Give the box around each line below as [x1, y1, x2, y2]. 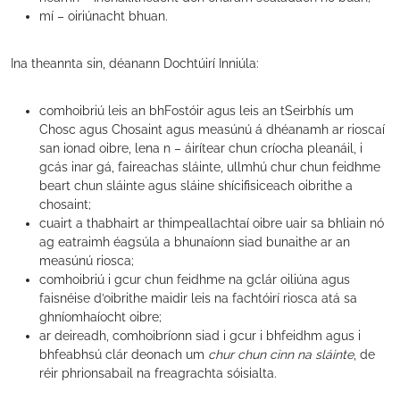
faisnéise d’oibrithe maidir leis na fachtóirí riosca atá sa [39, 291, 357, 305]
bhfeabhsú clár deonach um [39, 347, 208, 362]
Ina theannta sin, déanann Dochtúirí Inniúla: [11, 56, 259, 71]
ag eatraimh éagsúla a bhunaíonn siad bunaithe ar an [39, 235, 350, 249]
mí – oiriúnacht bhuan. [39, 9, 168, 23]
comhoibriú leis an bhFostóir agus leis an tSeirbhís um [39, 104, 354, 118]
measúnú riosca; [39, 254, 134, 268]
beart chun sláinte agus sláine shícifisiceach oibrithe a [39, 179, 353, 193]
